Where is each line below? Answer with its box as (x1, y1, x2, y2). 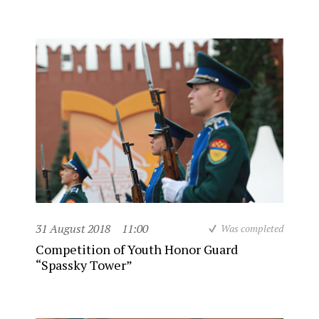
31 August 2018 (36, 220, 110, 236)
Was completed (221, 221, 283, 235)
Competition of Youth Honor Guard (36, 240, 238, 258)
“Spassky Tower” (36, 256, 132, 273)
